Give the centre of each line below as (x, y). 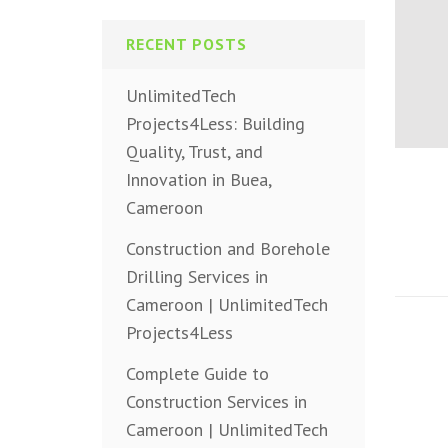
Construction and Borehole (228, 249)
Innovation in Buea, (198, 180)
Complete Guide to (197, 374)
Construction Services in (216, 402)
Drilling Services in (197, 277)
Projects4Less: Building (215, 124)
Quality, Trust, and (194, 152)
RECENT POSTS (186, 44)
